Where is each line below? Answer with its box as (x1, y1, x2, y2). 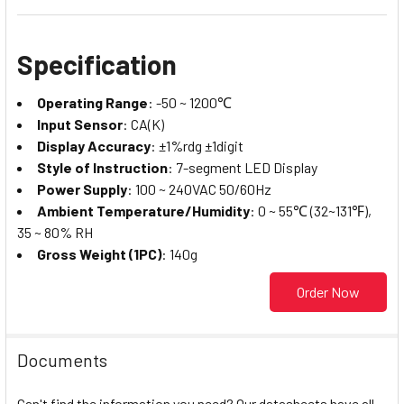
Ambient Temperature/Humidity (37, 201, 250, 219)
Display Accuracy (37, 136, 151, 154)
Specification (17, 47, 177, 80)
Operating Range (37, 93, 148, 111)
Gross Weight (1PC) (37, 244, 161, 262)
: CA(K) (123, 115, 164, 133)
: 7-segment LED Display (168, 158, 317, 176)
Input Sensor (37, 115, 123, 133)
